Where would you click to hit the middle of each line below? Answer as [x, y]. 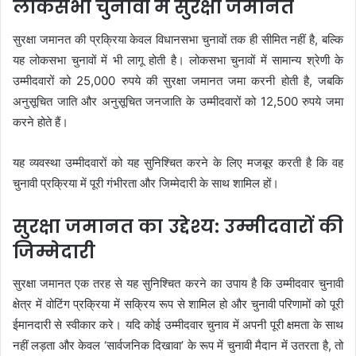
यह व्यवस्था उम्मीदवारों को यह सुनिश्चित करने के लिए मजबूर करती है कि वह [178, 162]
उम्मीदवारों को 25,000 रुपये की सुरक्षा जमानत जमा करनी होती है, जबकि [178, 80]
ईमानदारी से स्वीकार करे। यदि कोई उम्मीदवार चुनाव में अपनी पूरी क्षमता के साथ [178, 325]
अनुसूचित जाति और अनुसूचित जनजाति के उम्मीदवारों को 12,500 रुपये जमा [178, 101]
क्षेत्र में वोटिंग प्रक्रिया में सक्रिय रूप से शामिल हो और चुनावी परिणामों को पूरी [178, 304]
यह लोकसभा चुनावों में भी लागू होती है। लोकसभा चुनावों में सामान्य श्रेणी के [178, 60]
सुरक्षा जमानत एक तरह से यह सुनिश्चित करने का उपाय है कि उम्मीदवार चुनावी [178, 284]
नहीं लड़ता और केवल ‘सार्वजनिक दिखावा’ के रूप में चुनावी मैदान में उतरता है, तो [178, 346]
